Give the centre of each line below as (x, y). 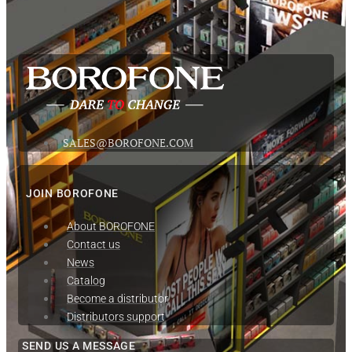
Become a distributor (117, 298)
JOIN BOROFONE (73, 193)
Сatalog (86, 280)
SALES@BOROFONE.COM (128, 143)
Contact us (93, 244)
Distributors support (116, 316)
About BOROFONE (111, 226)
